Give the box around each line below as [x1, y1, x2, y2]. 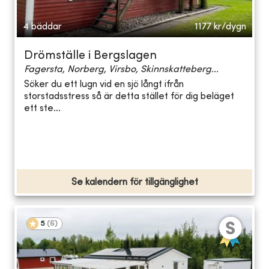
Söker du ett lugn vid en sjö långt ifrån [24, 80, 184, 90]
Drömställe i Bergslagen [24, 50, 157, 62]
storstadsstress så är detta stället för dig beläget [24, 92, 234, 102]
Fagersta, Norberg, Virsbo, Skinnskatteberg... [24, 64, 219, 74]
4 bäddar [23, 22, 62, 32]
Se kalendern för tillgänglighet [71, 177, 198, 187]
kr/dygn [214, 22, 246, 32]
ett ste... [24, 104, 61, 114]
